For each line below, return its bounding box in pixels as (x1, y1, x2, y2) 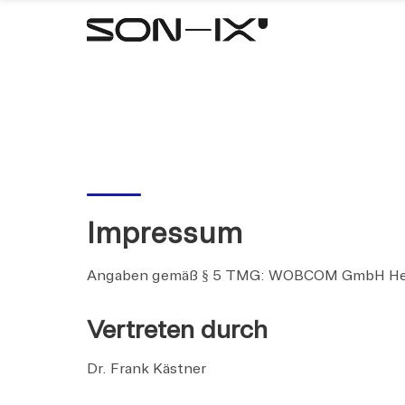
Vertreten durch (87, 313, 268, 345)
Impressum (87, 215, 242, 252)
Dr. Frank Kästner (87, 359, 206, 378)
